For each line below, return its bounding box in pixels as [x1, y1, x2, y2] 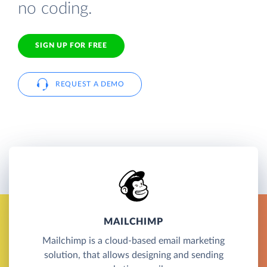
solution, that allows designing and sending [44, 250, 223, 260]
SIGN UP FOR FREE [35, 42, 107, 49]
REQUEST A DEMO [55, 80, 125, 88]
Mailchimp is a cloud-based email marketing [42, 235, 225, 246]
